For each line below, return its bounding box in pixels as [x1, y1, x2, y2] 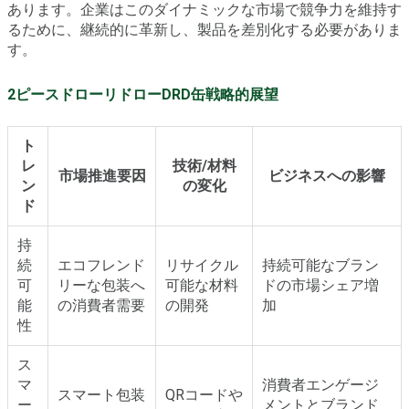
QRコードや [165, 386, 243, 404]
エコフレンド [58, 257, 145, 275]
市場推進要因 [58, 167, 146, 185]
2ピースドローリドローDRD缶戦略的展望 [7, 86, 278, 104]
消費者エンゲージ [262, 376, 379, 394]
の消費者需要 [58, 297, 145, 315]
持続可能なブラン [262, 257, 379, 275]
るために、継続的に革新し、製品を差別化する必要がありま [7, 20, 402, 38]
